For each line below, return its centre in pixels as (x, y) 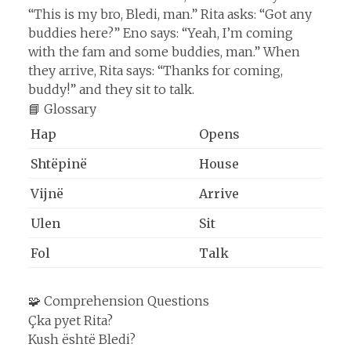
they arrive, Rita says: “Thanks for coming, (156, 70)
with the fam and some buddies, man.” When (164, 51)
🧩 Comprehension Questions (119, 301)
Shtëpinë (59, 163)
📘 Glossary (62, 109)
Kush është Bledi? (82, 340)
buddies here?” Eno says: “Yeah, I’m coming (161, 33)
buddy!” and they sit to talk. (111, 89)
